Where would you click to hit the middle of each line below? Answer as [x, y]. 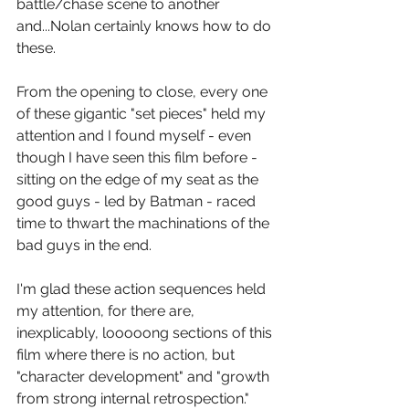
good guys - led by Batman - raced [138, 201]
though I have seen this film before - [139, 157]
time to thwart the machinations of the [145, 223]
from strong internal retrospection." [135, 398]
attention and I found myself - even [136, 135]
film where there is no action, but [127, 354]
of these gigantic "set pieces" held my [143, 113]
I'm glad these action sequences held [143, 288]
